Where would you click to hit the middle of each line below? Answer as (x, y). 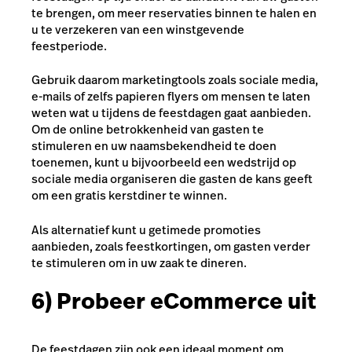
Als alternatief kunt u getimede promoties (146, 229)
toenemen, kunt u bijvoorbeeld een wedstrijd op (164, 162)
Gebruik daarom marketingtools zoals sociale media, (175, 80)
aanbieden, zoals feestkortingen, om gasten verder (171, 246)
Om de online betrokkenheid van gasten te (148, 129)
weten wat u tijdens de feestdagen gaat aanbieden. (171, 113)
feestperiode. (69, 46)
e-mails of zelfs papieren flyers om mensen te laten (171, 96)
